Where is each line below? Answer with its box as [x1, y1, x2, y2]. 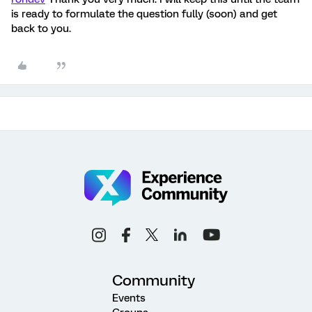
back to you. [11, 22, 71, 35]
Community [112, 271, 195, 289]
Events [112, 291, 146, 304]
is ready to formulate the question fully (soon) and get [11, 8, 277, 20]
